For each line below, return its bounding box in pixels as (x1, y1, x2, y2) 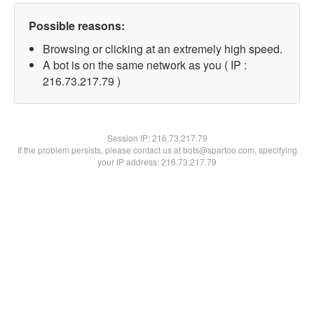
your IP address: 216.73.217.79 (97, 156, 217, 168)
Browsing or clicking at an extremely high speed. (43, 41, 282, 57)
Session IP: (107, 132, 152, 144)
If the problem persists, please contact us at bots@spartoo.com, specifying (17, 144, 297, 156)
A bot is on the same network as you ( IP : (43, 57, 247, 73)
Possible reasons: (29, 18, 125, 34)
